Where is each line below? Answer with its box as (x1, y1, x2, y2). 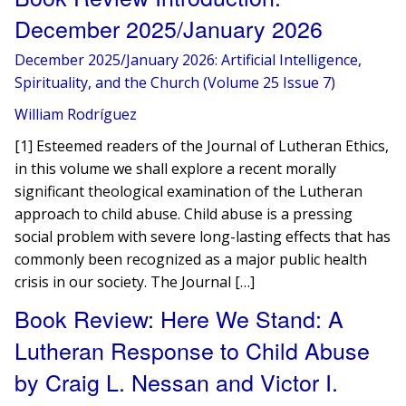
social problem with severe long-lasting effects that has (14, 227, 391, 246)
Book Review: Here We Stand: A (14, 302, 344, 334)
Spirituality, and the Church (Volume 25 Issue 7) (14, 72, 336, 92)
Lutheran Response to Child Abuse (14, 333, 371, 366)
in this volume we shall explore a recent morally (14, 159, 337, 179)
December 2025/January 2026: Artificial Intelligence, (14, 50, 362, 70)
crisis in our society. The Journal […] (14, 272, 256, 292)
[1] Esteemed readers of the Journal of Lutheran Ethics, (14, 136, 390, 156)
